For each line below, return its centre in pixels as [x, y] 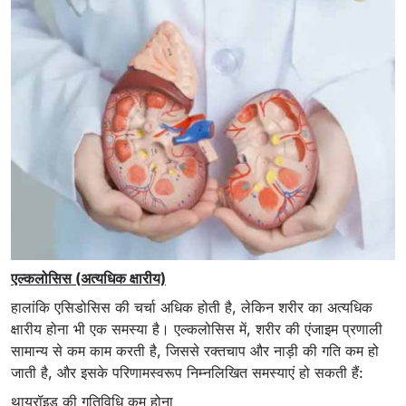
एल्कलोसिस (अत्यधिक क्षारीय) [88, 279]
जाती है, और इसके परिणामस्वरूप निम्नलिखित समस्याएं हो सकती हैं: [187, 373]
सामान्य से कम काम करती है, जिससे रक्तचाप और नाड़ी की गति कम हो [195, 351]
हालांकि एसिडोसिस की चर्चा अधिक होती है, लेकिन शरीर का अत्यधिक [192, 308]
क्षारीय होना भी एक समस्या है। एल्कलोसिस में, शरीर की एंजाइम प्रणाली [197, 329]
